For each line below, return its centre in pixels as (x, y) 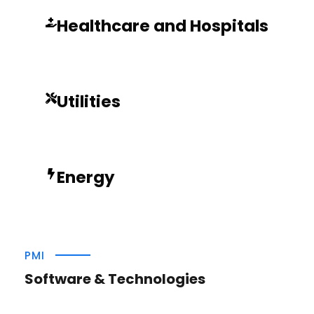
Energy (86, 177)
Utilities (89, 101)
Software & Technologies (115, 279)
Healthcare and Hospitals (163, 26)
